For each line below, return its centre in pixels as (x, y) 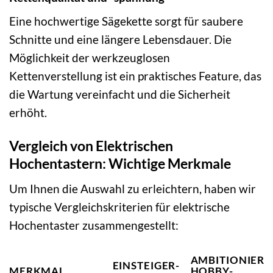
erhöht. (28, 113)
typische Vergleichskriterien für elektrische (119, 207)
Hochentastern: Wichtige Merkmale (120, 164)
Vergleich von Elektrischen (91, 146)
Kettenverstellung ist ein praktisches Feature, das (135, 76)
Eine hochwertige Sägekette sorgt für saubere (126, 21)
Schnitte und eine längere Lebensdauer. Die (120, 40)
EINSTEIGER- (146, 265)
